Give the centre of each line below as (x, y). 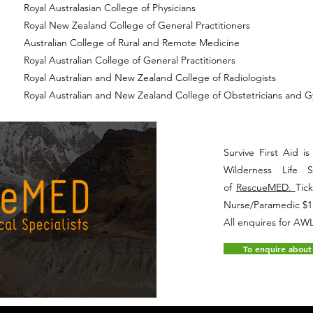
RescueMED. (265, 187)
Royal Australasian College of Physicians (110, 8)
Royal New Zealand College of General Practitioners (137, 25)
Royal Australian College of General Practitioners (130, 60)
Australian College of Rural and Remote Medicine (132, 43)
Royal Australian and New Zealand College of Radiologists (150, 78)
